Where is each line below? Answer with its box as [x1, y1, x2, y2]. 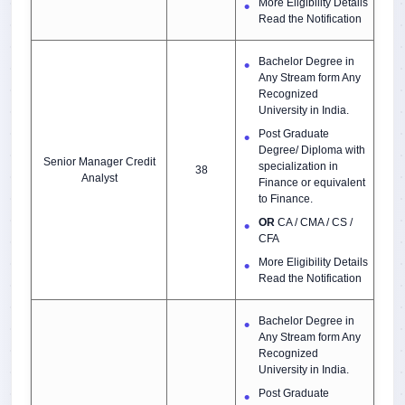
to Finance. [259, 193, 313, 204]
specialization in [259, 161, 338, 172]
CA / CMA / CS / [275, 217, 353, 228]
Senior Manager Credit [42, 156, 155, 167]
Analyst [80, 173, 118, 184]
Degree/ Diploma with [259, 145, 365, 155]
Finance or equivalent [259, 177, 365, 188]
